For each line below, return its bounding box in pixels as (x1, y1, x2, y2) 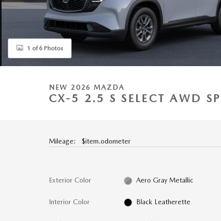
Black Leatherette (136, 198, 191, 206)
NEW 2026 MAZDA (49, 83, 125, 91)
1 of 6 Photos (27, 44, 63, 52)
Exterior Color (49, 176, 91, 184)
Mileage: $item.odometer (49, 137, 131, 145)
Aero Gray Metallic (136, 176, 194, 184)
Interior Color (49, 198, 90, 206)
